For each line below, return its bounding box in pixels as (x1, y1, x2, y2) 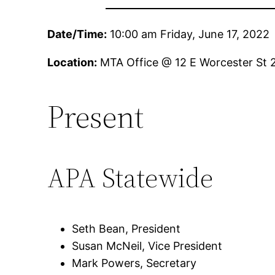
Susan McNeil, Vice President (72, 239, 223, 253)
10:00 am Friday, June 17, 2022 (107, 28, 270, 41)
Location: (47, 56, 98, 69)
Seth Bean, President (72, 222, 181, 236)
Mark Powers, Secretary (72, 257, 197, 270)
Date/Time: (47, 28, 107, 41)
